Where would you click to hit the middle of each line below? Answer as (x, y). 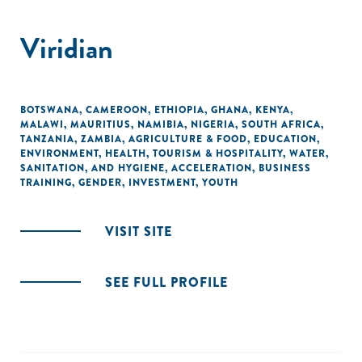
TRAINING (46, 183)
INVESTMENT (162, 183)
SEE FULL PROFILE (166, 282)
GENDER (100, 183)
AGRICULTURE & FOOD (188, 139)
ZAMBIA (101, 139)
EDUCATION (285, 139)
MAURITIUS (101, 124)
